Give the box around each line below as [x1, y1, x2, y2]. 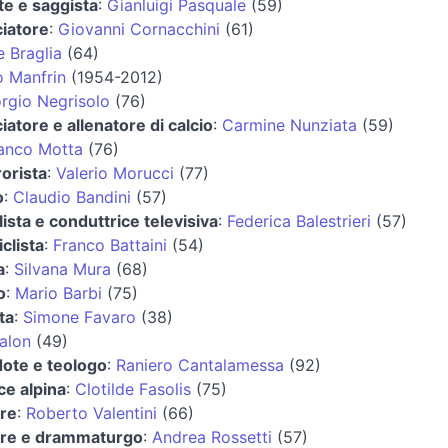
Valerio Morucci [56, 162, 174, 183]
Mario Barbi [15, 282, 102, 303]
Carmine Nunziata [222, 114, 357, 135]
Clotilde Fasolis [75, 378, 191, 399]
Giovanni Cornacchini [58, 18, 220, 39]
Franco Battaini [53, 234, 167, 255]
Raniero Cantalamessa [116, 354, 284, 375]
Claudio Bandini [13, 186, 131, 207]
